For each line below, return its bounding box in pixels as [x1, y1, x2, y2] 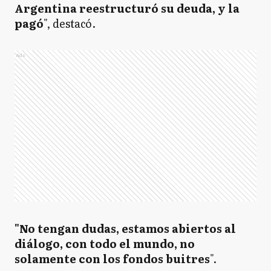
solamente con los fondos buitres [15, 250, 210, 267]
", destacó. [44, 15, 98, 31]
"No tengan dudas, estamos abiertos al [15, 220, 236, 237]
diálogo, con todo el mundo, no [15, 235, 195, 252]
